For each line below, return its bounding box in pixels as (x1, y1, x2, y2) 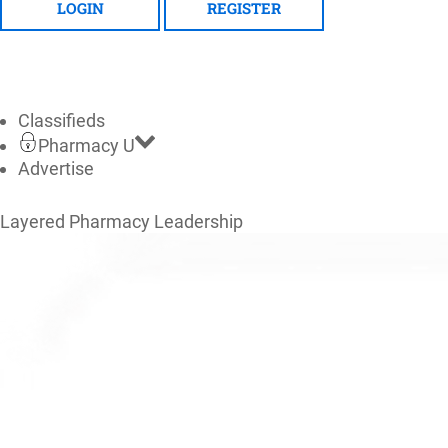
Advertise (18, 157, 94, 179)
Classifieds (18, 109, 105, 131)
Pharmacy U (38, 134, 135, 156)
